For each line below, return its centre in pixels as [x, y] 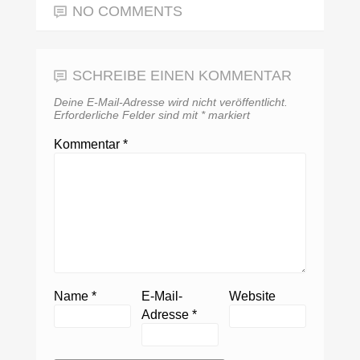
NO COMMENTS [128, 11]
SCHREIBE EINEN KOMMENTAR [182, 75]
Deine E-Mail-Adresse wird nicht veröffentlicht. [171, 102]
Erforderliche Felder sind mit [128, 115]
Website [252, 296]
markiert [228, 115]
